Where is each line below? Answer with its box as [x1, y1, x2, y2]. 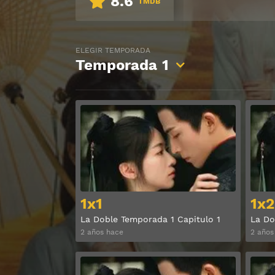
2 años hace [80, 227, 123, 236]
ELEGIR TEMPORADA [76, 46, 150, 55]
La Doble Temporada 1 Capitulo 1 [80, 214, 220, 225]
